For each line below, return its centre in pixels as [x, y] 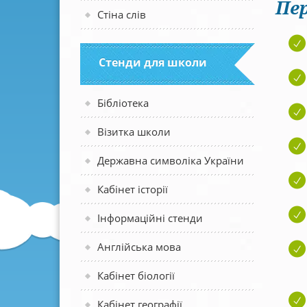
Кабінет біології [136, 275]
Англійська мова [139, 247]
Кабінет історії [133, 189]
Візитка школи [134, 132]
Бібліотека [123, 103]
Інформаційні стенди [150, 218]
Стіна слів [122, 14]
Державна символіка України [171, 160]
